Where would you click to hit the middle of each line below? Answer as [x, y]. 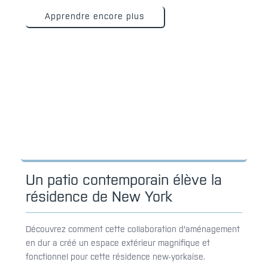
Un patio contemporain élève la [124, 179]
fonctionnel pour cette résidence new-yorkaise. [115, 256]
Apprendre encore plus [95, 16]
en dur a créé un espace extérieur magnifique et [118, 243]
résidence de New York [99, 196]
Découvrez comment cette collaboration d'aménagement [133, 229]
